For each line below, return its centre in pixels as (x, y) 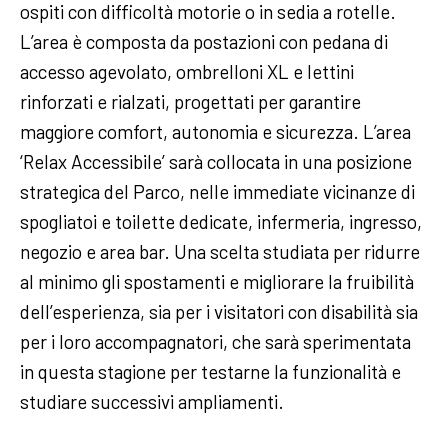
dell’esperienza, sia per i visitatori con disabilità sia (219, 311)
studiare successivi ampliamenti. (154, 401)
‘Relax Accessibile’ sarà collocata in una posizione (216, 161)
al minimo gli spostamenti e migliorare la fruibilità (217, 281)
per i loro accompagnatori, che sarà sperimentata (215, 341)
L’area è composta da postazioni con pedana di (204, 41)
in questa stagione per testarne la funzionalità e (210, 371)
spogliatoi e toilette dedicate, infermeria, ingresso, (221, 221)
